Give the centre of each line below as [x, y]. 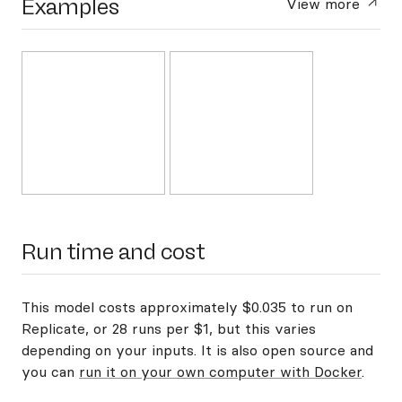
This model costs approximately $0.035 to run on [187, 307]
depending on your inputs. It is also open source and [197, 350]
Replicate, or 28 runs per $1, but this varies [169, 328]
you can [50, 371]
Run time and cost [114, 252]
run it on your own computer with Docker [220, 371]
